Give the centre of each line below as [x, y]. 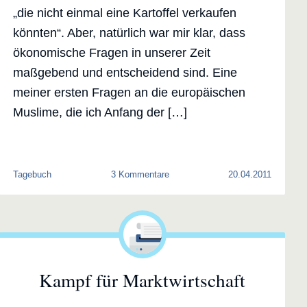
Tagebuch [33, 175]
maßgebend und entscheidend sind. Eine [125, 73]
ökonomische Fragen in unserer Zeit [112, 53]
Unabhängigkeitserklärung [219, 199]
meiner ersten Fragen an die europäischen [130, 93]
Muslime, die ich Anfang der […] [100, 113]
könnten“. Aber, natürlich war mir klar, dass [130, 33]
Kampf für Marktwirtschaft [143, 280]
